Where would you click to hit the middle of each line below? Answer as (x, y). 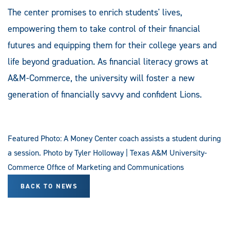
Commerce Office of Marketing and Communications (96, 167)
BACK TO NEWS (49, 186)
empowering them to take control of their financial (104, 29)
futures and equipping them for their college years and (112, 45)
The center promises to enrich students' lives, (95, 13)
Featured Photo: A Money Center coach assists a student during (114, 139)
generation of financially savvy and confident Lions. (105, 95)
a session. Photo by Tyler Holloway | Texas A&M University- (107, 153)
